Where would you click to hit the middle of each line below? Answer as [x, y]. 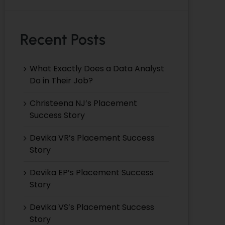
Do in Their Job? [61, 80]
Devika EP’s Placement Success [91, 172]
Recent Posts [63, 39]
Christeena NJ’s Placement [83, 103]
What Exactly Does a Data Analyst [97, 68]
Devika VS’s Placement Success [92, 207]
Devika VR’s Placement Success [92, 138]
